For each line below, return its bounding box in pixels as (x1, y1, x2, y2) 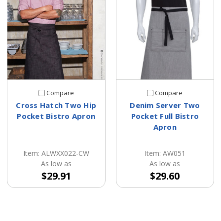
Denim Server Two (130, 100, 200, 110)
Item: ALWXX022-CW (23, 148, 89, 158)
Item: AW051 (144, 148, 185, 158)
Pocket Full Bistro (131, 111, 199, 121)
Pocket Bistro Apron (17, 111, 96, 121)
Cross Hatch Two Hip (16, 100, 97, 110)
